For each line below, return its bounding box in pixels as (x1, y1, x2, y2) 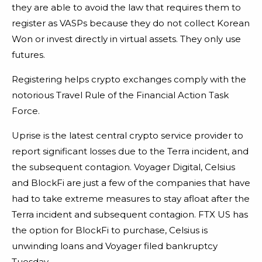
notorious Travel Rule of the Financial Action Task (12, 89, 229, 101)
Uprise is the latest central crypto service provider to (12, 129, 243, 141)
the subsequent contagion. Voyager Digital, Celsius (12, 161, 235, 173)
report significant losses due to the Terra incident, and (12, 145, 249, 157)
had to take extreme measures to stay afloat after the (12, 192, 250, 204)
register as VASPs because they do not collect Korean (12, 17, 250, 29)
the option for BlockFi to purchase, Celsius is (12, 224, 208, 236)
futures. (12, 49, 45, 60)
